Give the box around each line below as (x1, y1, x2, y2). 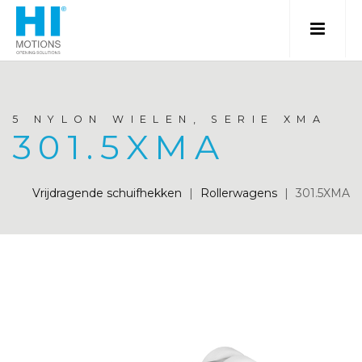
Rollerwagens (200, 186, 277, 201)
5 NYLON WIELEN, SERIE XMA (12, 113, 326, 125)
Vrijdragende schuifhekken (32, 186, 182, 201)
